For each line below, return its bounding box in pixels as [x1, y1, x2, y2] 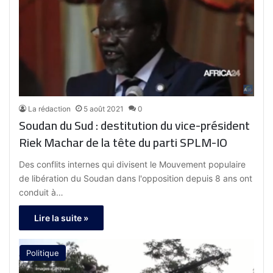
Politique [26, 247, 60, 258]
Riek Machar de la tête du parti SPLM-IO [19, 130, 228, 154]
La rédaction [28, 104, 71, 113]
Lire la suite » [34, 212, 89, 223]
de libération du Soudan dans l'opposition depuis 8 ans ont [19, 172, 253, 183]
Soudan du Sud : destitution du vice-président [19, 113, 250, 136]
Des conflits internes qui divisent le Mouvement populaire [19, 158, 246, 169]
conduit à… [19, 186, 64, 197]
